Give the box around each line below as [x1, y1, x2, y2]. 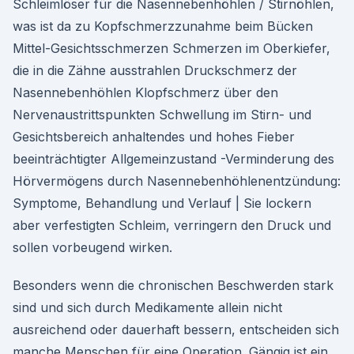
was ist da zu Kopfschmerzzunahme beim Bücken [13, 18, 313, 34]
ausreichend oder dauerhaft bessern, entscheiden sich [13, 322, 339, 337]
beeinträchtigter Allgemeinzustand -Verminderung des [13, 151, 334, 167]
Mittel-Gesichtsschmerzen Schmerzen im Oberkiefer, [13, 40, 330, 56]
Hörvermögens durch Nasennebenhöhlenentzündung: [13, 173, 341, 189]
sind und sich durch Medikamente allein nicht [13, 299, 282, 315]
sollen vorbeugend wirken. [13, 239, 172, 255]
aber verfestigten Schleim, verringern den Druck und [13, 217, 331, 233]
